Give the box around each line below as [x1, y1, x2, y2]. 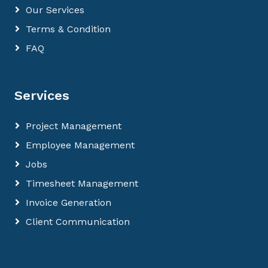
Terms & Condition [26, 23, 111, 35]
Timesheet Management [26, 178, 138, 189]
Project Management [26, 120, 121, 132]
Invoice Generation [26, 197, 111, 208]
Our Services [26, 4, 84, 16]
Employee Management [26, 139, 135, 151]
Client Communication [26, 216, 130, 227]
